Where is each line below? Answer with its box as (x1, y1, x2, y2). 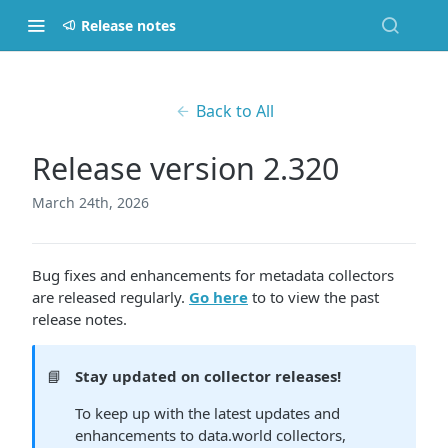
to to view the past (248, 287, 379, 307)
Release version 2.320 (32, 148, 339, 189)
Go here (189, 287, 248, 307)
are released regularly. (32, 287, 189, 307)
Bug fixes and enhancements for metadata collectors (32, 265, 394, 285)
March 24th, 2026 (32, 193, 149, 212)
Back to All (195, 100, 274, 122)
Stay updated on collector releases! (75, 366, 342, 386)
